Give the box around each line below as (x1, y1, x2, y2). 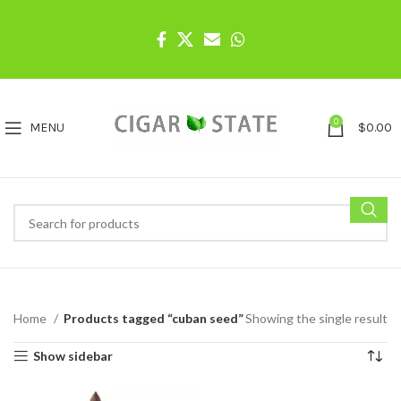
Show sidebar (33, 348, 114, 363)
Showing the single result (245, 311, 388, 326)
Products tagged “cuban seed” (64, 311, 243, 326)
